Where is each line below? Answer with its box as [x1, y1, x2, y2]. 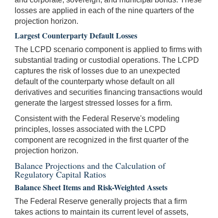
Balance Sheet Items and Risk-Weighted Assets [15, 181, 167, 193]
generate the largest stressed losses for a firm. [15, 98, 172, 107]
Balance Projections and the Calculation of [15, 159, 165, 171]
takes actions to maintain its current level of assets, [15, 207, 188, 216]
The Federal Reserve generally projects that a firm [15, 197, 187, 205]
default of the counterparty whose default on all [15, 77, 175, 86]
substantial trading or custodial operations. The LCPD [15, 55, 199, 64]
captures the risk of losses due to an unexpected [15, 66, 180, 75]
